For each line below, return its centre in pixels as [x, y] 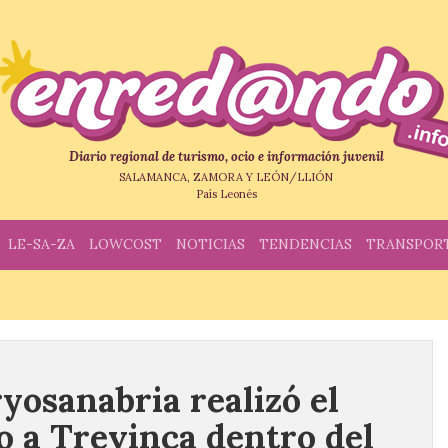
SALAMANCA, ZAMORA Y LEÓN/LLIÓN [226, 177]
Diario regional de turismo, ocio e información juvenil [226, 156]
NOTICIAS [210, 244]
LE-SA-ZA [41, 244]
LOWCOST [125, 244]
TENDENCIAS [305, 244]
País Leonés [226, 194]
